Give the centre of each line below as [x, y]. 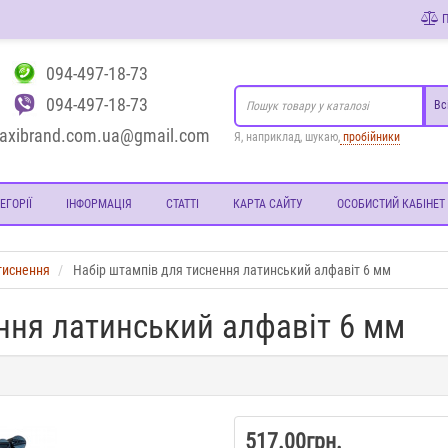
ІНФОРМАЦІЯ [98, 204]
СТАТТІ [182, 204]
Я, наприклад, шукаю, [287, 136]
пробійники [370, 136]
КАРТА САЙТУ [267, 204]
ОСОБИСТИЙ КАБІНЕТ [390, 204]
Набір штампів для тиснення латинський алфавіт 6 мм [232, 270]
